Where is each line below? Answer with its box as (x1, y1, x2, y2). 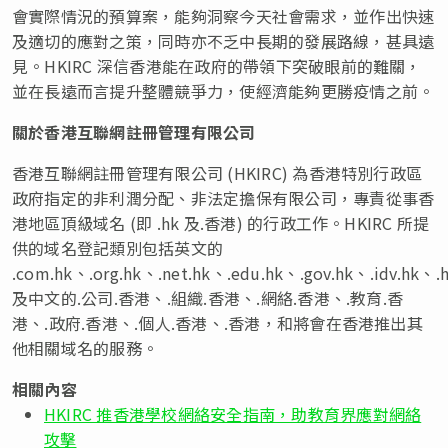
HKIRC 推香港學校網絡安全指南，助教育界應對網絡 (44, 401, 422, 426)
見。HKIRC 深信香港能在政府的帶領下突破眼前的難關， (12, 53, 422, 78)
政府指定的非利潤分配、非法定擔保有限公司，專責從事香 (12, 185, 435, 210)
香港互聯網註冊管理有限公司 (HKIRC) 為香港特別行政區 (12, 160, 423, 185)
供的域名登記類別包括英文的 (12, 235, 224, 260)
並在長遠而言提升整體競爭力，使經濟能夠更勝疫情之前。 (12, 78, 435, 103)
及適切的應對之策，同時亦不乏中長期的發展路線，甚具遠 (12, 28, 435, 53)
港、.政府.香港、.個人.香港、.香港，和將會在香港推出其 (12, 310, 423, 335)
